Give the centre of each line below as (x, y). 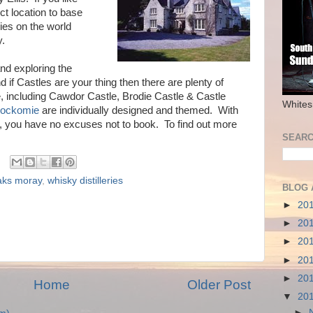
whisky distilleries (85, 180)
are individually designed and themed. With (140, 110)
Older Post (219, 285)
